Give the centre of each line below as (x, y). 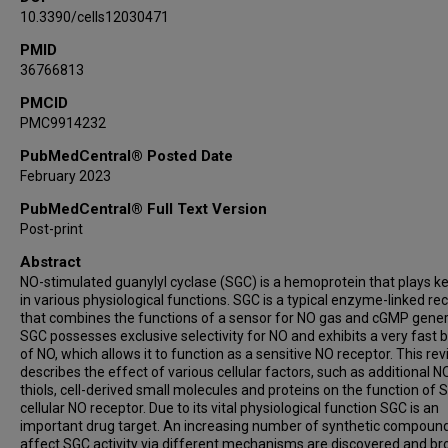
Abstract (50, 262)
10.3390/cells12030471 (94, 17)
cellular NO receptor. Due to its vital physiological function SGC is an (229, 408)
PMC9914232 (63, 123)
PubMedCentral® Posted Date (126, 156)
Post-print (51, 229)
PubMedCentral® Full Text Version (143, 209)
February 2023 (65, 176)
